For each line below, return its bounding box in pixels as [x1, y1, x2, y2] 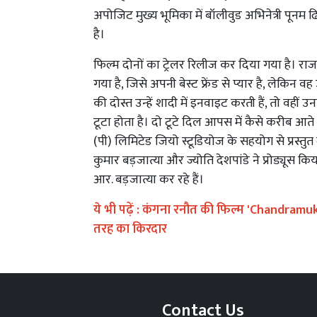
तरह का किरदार [93, 219, 167, 241]
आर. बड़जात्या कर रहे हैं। [93, 169, 207, 191]
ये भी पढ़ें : [93, 200, 142, 221]
